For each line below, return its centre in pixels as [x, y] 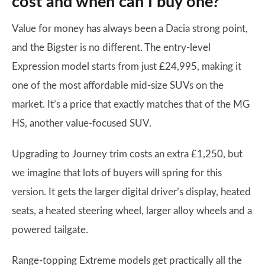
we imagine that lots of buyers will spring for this [117, 173]
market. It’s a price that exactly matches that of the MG [131, 104]
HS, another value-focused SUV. [82, 123]
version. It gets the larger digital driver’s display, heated [131, 192]
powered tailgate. [50, 230]
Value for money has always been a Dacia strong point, [130, 29]
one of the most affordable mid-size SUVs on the [118, 85]
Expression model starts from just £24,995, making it [127, 67]
